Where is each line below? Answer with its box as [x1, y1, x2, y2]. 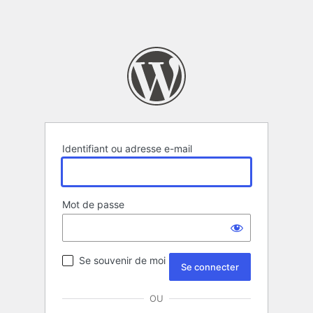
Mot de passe [62, 198, 124, 211]
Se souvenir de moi [79, 254, 166, 267]
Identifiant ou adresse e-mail [62, 143, 192, 155]
